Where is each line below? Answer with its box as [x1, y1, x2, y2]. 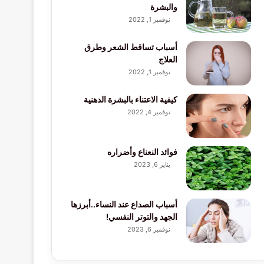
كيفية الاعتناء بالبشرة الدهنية [83, 94, 177, 104]
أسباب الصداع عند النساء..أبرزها [70, 199, 177, 209]
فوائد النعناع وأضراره [107, 147, 177, 157]
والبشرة [150, 2, 177, 12]
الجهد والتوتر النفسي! [105, 212, 177, 222]
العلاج [154, 54, 177, 64]
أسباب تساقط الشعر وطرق [84, 42, 177, 52]
